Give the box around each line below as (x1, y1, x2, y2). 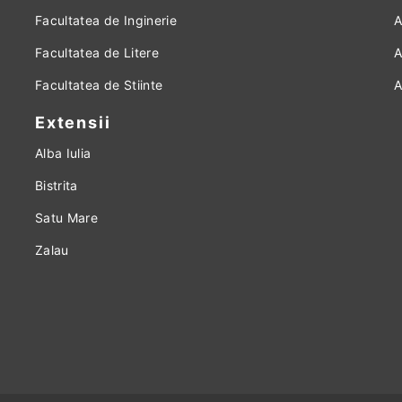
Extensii (35, 113, 111, 132)
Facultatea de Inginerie (35, 13, 178, 28)
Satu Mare (35, 210, 99, 225)
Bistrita (35, 178, 78, 193)
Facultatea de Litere (35, 45, 159, 60)
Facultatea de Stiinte (35, 77, 163, 92)
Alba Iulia (35, 145, 92, 161)
